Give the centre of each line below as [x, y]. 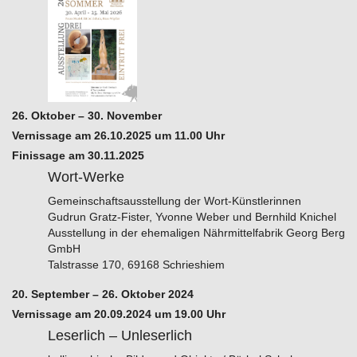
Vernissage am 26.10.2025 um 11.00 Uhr [118, 135]
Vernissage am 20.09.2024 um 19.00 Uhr [119, 314]
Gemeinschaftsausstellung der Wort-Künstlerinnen [174, 200]
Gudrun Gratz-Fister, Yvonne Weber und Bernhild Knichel [192, 216]
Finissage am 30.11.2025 [78, 155]
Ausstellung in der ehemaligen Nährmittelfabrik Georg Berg [196, 232]
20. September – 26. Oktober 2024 [103, 294]
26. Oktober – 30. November [87, 115]
